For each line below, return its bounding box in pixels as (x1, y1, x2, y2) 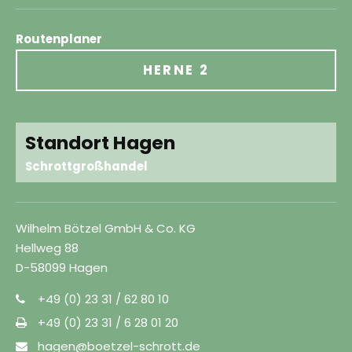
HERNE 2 (142, 60, 210, 80)
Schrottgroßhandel (25, 158, 148, 175)
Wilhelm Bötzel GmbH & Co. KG (16, 220, 196, 237)
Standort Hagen (25, 130, 176, 156)
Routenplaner (16, 31, 103, 48)
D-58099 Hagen (16, 259, 108, 277)
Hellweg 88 (16, 240, 79, 257)
